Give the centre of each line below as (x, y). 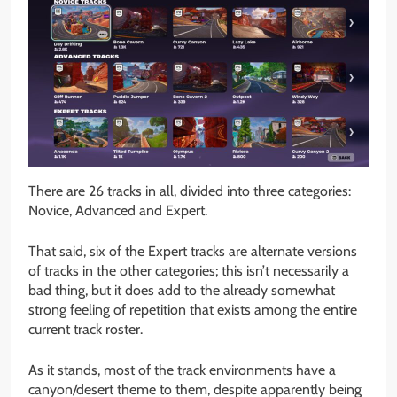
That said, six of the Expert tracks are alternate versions (193, 251)
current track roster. (86, 329)
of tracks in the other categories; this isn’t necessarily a (189, 270)
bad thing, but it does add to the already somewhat (182, 290)
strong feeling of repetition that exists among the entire (193, 309)
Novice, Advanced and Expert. (118, 210)
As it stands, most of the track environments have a (182, 370)
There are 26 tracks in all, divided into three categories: (190, 191)
